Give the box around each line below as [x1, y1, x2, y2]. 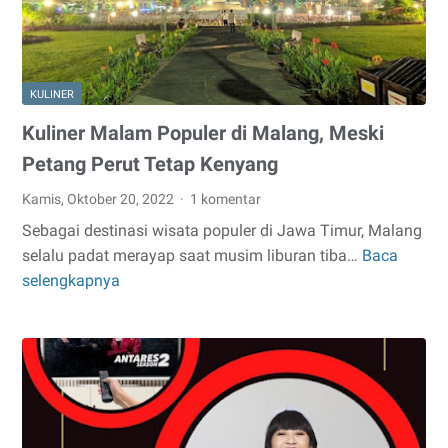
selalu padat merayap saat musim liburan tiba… [22, 246, 362, 265]
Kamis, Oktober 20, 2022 [22, 191, 177, 207]
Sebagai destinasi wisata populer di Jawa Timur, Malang [22, 221, 422, 240]
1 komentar [190, 191, 262, 207]
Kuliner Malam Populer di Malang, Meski [22, 121, 384, 145]
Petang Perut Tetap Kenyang [22, 152, 278, 176]
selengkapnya [22, 271, 120, 290]
